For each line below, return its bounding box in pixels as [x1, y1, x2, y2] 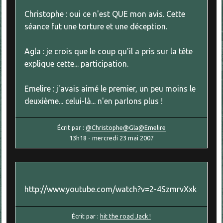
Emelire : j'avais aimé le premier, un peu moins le [24, 84, 196, 93]
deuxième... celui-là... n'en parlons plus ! [24, 96, 163, 106]
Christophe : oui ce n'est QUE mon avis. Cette [24, 9, 186, 18]
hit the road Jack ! [100, 212, 151, 220]
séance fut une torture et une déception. [24, 21, 168, 31]
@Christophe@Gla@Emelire [85, 124, 166, 131]
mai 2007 [127, 134, 154, 142]
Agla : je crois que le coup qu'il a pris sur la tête [24, 46, 193, 56]
